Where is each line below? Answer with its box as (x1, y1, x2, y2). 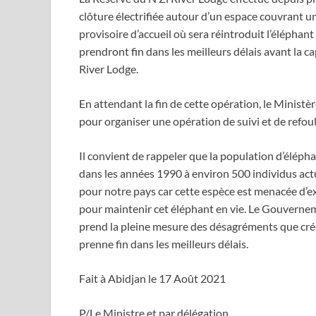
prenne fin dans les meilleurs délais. (79, 237, 250, 251)
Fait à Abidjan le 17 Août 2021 (79, 272, 226, 286)
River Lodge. (79, 62, 138, 76)
